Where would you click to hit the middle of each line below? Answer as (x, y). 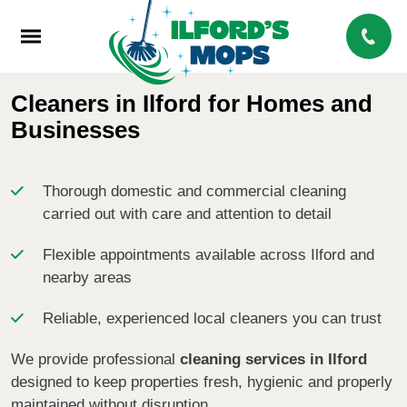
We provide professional (95, 359)
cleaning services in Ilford (273, 359)
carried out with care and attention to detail (187, 214)
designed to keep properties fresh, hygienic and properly (202, 382)
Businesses (75, 130)
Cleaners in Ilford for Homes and (192, 104)
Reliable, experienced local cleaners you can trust (212, 318)
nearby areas (87, 278)
